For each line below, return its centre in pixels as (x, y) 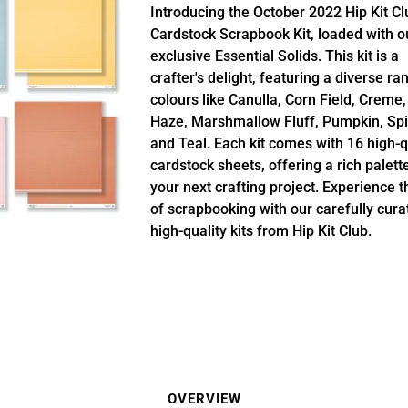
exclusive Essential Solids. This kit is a (274, 56)
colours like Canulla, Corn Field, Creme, (278, 100)
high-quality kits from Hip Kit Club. (260, 231)
